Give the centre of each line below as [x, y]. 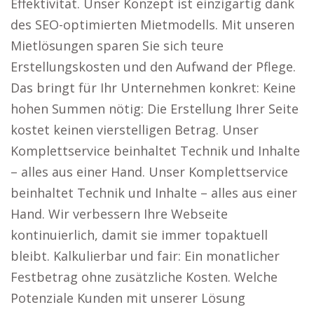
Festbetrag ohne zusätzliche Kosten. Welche [144, 277]
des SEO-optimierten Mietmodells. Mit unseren [152, 25]
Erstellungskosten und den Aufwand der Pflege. [153, 67]
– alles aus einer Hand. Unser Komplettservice [149, 172]
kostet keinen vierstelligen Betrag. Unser [135, 130]
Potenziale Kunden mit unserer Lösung [128, 298]
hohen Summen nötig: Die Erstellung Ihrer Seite [155, 109]
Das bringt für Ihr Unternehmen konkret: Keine [153, 88]
